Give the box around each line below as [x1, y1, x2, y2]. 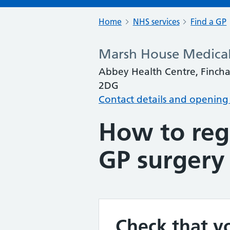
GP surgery [99, 145, 225, 175]
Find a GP [190, 16, 227, 27]
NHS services [132, 16, 180, 27]
